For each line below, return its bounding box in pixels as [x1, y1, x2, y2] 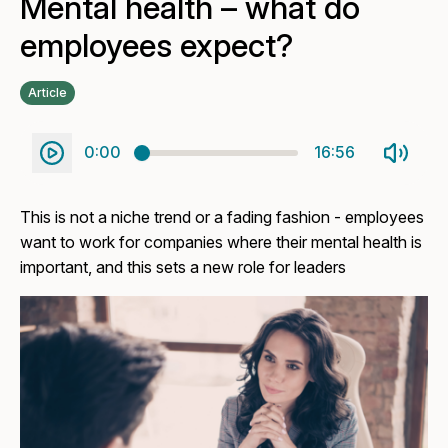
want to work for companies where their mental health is [20, 231, 423, 252]
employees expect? [20, 26, 294, 65]
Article [28, 84, 68, 100]
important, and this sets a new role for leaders [20, 256, 347, 277]
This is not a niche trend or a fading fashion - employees [20, 206, 425, 227]
